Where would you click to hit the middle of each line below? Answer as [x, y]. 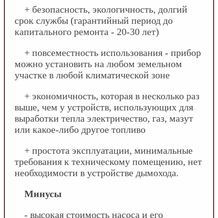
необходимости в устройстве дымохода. [97, 173]
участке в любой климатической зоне [92, 75]
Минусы [43, 193]
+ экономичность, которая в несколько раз [112, 96]
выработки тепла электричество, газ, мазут [104, 118]
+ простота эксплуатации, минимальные [109, 150]
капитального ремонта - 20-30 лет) [87, 31]
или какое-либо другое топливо [80, 129]
